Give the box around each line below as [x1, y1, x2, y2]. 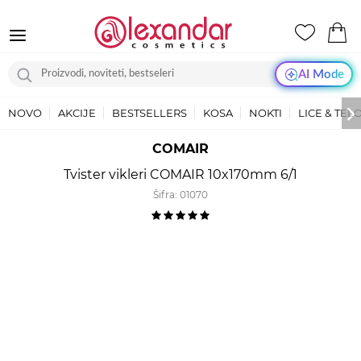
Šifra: [153, 189, 180, 201]
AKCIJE [58, 106, 96, 119]
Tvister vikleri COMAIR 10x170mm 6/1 [64, 167, 297, 182]
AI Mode [297, 68, 344, 81]
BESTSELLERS [112, 106, 187, 119]
